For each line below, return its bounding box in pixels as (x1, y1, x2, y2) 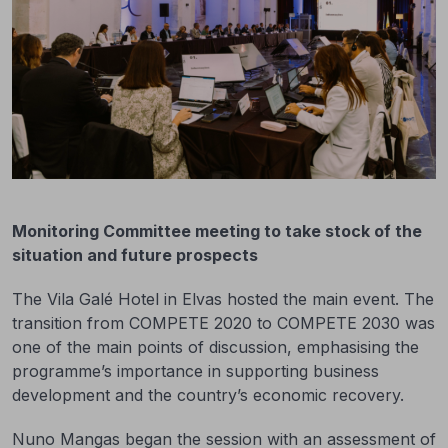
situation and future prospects (12, 245, 258, 265)
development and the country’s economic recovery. (12, 385, 404, 405)
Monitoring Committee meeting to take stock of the (12, 221, 422, 241)
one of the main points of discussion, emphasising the (12, 337, 419, 357)
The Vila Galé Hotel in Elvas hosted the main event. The (12, 289, 434, 309)
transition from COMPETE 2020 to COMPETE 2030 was (12, 313, 435, 333)
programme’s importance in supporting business (12, 361, 379, 381)
